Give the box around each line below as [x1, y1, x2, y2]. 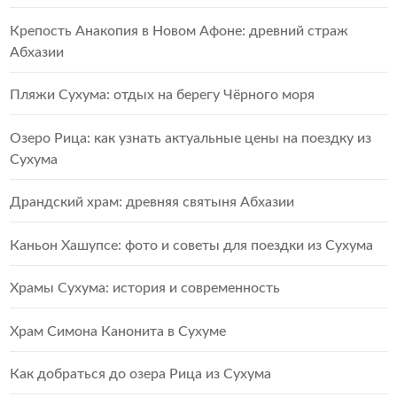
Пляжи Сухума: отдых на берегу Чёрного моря [9, 88, 315, 102]
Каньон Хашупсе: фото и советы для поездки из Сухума [9, 237, 373, 253]
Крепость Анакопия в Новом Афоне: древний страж [9, 23, 348, 38]
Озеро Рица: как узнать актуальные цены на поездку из [9, 130, 371, 145]
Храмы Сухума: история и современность [9, 281, 280, 295]
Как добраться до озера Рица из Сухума [9, 367, 271, 381]
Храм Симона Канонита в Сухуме [9, 323, 226, 339]
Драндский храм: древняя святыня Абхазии [9, 195, 294, 209]
